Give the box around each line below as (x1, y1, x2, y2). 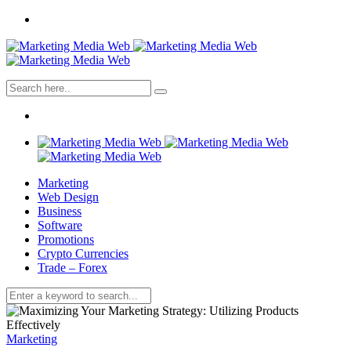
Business (38, 204, 81, 218)
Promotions (38, 233, 94, 246)
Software (38, 219, 82, 232)
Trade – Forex (38, 261, 107, 274)
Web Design (38, 190, 99, 204)
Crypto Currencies (38, 247, 128, 260)
